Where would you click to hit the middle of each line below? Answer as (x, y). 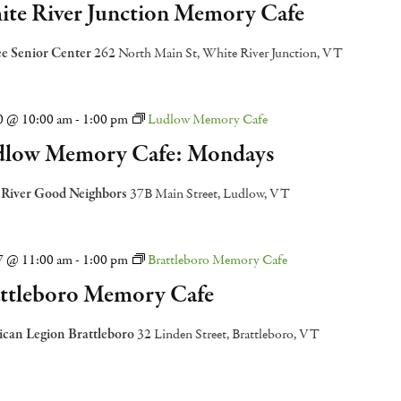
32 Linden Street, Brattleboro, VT (228, 334)
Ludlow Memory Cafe (207, 119)
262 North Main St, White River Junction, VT (218, 53)
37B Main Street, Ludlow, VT (209, 193)
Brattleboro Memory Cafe (217, 260)
